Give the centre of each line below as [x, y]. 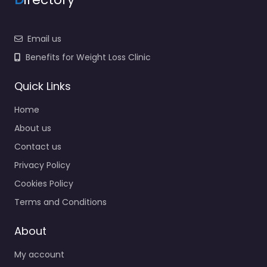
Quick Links [43, 86]
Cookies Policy [44, 183]
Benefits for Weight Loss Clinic [88, 57]
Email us [44, 38]
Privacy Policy [42, 165]
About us [33, 128]
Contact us [38, 146]
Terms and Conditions [60, 202]
